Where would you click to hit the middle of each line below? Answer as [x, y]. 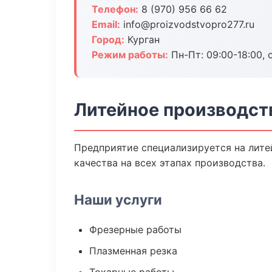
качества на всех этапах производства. [170, 163]
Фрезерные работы [135, 229]
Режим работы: [130, 55]
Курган [142, 39]
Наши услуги [118, 199]
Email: [106, 24]
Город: [108, 39]
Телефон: [115, 9]
